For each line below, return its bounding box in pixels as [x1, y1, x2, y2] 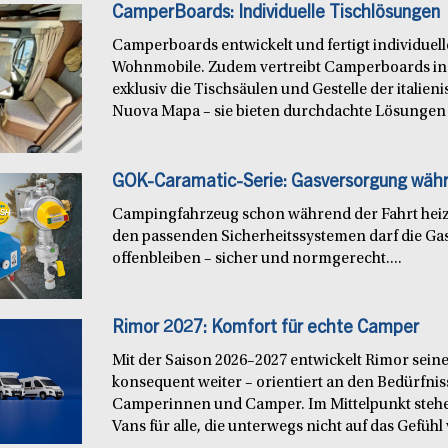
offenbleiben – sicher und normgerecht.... [112, 251, 403, 268]
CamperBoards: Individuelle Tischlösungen [112, 5, 441, 24]
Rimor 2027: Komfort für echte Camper [112, 319, 420, 338]
